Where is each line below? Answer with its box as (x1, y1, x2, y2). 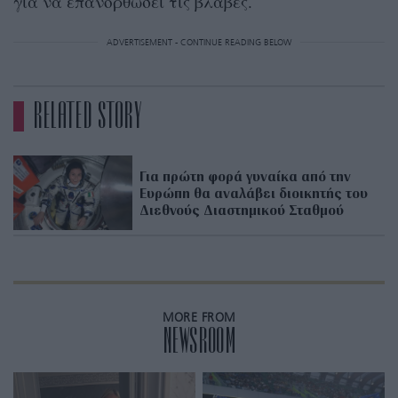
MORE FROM (163, 312, 235, 325)
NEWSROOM (162, 323, 236, 360)
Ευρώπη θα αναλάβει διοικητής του (139, 183, 369, 202)
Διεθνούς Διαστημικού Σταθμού (139, 200, 345, 219)
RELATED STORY (32, 98, 143, 136)
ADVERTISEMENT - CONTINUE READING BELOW (107, 38, 291, 48)
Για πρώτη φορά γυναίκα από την (139, 166, 352, 185)
